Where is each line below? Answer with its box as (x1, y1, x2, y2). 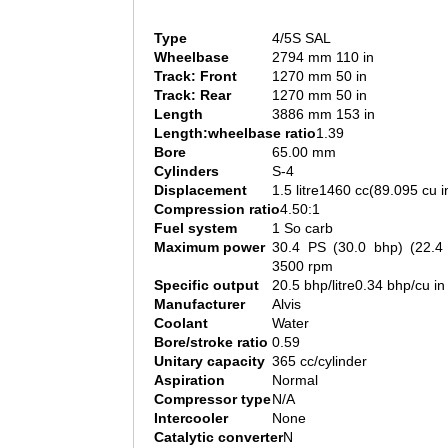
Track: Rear (154, 87, 231, 104)
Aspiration (154, 372, 225, 389)
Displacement (154, 182, 247, 199)
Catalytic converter (154, 429, 283, 446)
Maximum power (154, 239, 265, 256)
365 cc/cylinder (272, 353, 367, 370)
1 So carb (272, 220, 333, 237)
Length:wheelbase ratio (154, 125, 316, 142)
